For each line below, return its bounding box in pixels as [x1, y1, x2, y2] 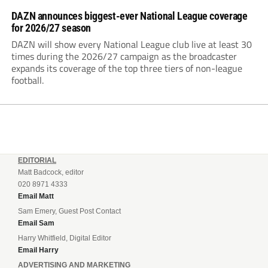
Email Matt [18, 192, 54, 201]
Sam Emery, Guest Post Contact [18, 207, 121, 216]
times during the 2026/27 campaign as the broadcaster [11, 49, 237, 64]
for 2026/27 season [11, 22, 92, 35]
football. [11, 73, 44, 88]
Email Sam [18, 219, 54, 228]
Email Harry [18, 246, 59, 255]
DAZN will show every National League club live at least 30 [11, 37, 252, 52]
